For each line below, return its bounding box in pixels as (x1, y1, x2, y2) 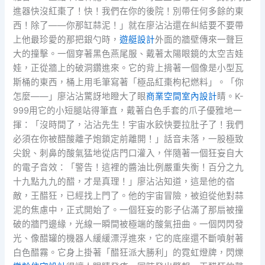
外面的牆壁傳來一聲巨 (155, 34, 244, 46)
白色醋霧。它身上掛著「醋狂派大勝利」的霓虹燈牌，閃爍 (13, 247, 244, 258)
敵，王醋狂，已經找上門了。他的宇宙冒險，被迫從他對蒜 (13, 190, 244, 202)
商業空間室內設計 (146, 91, 218, 102)
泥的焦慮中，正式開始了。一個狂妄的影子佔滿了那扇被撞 (13, 205, 244, 216)
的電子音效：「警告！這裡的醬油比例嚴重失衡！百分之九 (13, 162, 244, 173)
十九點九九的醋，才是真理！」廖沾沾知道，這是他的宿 (13, 176, 235, 188)
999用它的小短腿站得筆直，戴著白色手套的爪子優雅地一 (13, 105, 243, 117)
